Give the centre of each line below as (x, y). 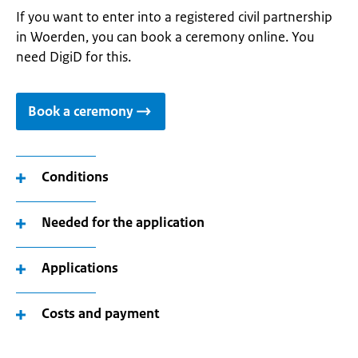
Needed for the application (123, 222)
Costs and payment (100, 313)
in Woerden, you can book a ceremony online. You (165, 37)
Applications (80, 268)
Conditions (75, 177)
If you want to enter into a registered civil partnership (174, 17)
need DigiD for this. (74, 57)
